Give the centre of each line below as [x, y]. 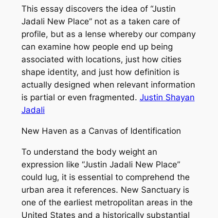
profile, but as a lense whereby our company [108, 34]
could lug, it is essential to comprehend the [105, 177]
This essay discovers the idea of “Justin [98, 9]
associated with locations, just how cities [101, 59]
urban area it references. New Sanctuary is [105, 190]
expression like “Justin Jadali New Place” [100, 164]
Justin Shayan [167, 97]
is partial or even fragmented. [80, 97]
